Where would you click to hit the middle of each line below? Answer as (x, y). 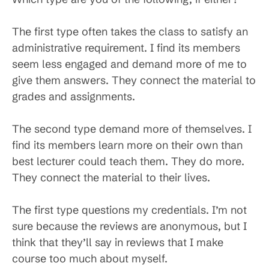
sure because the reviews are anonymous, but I (129, 226)
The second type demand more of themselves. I (132, 129)
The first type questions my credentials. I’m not (129, 210)
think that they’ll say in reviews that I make (118, 242)
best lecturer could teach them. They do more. (128, 161)
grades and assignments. (74, 96)
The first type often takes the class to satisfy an (130, 32)
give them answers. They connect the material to (134, 80)
